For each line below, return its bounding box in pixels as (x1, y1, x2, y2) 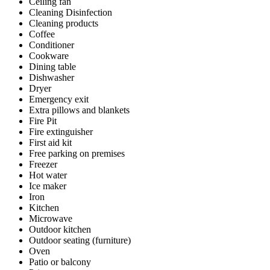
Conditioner (29, 40, 74, 50)
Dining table (29, 61, 76, 72)
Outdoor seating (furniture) (29, 235, 131, 245)
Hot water (29, 170, 67, 180)
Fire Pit (29, 116, 57, 126)
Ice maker (29, 181, 66, 191)
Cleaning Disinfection (29, 7, 112, 17)
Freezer (29, 159, 57, 169)
